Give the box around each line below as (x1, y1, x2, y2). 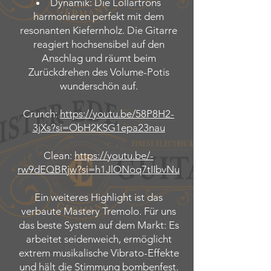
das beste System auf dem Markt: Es (18, 219, 179, 231)
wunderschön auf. (59, 80, 138, 92)
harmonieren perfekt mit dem (33, 10, 164, 22)
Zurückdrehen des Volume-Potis (28, 66, 169, 78)
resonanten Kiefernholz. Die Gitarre (20, 24, 177, 36)
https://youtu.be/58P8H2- (60, 108, 174, 120)
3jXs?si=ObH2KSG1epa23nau (32, 122, 165, 134)
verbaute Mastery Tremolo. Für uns (21, 205, 176, 217)
